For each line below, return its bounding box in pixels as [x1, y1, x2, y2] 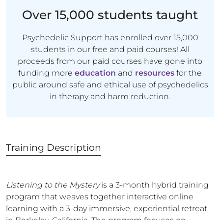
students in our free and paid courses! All [30, 45, 190, 54]
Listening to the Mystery [6, 180, 99, 190]
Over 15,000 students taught [22, 7, 198, 22]
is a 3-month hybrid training [99, 180, 209, 190]
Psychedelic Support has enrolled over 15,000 [22, 33, 198, 42]
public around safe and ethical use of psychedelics [12, 80, 208, 89]
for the [176, 68, 202, 78]
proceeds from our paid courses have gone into [18, 56, 202, 66]
